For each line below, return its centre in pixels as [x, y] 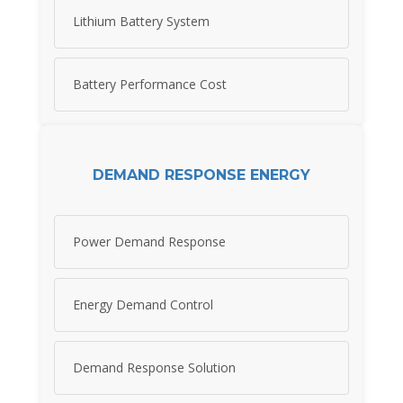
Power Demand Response [149, 242]
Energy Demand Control [143, 305]
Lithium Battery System [141, 22]
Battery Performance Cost [150, 85]
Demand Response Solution [154, 368]
